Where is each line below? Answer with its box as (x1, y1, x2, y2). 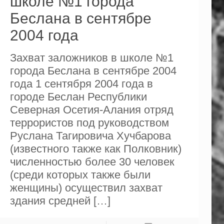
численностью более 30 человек (9, 155, 174, 168)
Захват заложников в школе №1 (9, 51, 173, 64)
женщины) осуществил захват (9, 181, 162, 194)
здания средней (9, 194, 90, 207)
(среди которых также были (9, 168, 150, 181)
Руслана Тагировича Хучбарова (9, 129, 171, 142)
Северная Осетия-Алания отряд (9, 103, 173, 116)
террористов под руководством (9, 116, 169, 129)
